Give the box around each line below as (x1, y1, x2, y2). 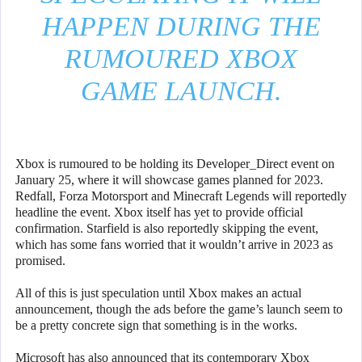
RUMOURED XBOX (65, 44, 297, 74)
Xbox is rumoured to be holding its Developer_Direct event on (15, 157, 335, 171)
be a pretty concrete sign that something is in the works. (15, 318, 297, 333)
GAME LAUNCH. (80, 76, 282, 107)
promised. (15, 254, 65, 268)
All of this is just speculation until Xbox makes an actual (15, 286, 301, 301)
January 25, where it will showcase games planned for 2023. (15, 173, 323, 187)
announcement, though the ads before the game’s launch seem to (15, 302, 343, 317)
